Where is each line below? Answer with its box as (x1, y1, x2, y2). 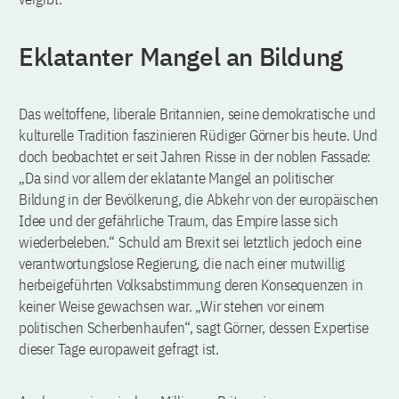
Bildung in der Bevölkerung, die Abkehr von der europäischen (19, 190, 379, 210)
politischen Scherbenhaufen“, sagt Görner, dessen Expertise (19, 318, 369, 338)
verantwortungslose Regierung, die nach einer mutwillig (19, 254, 346, 274)
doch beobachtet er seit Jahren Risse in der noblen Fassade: (19, 147, 371, 167)
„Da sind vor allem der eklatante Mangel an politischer (19, 168, 335, 189)
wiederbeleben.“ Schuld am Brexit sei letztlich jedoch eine (19, 232, 362, 253)
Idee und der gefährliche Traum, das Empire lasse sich (19, 211, 338, 232)
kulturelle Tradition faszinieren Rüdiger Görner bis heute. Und (19, 126, 378, 146)
